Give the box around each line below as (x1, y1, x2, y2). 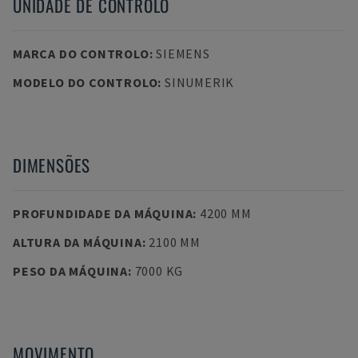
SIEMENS (156, 46, 210, 62)
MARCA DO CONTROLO (13, 46, 149, 62)
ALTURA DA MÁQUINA (13, 234, 142, 250)
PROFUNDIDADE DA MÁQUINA (13, 205, 193, 221)
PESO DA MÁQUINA (13, 263, 128, 279)
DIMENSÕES (13, 153, 91, 177)
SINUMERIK (164, 74, 235, 90)
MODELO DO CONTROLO (13, 74, 158, 90)
